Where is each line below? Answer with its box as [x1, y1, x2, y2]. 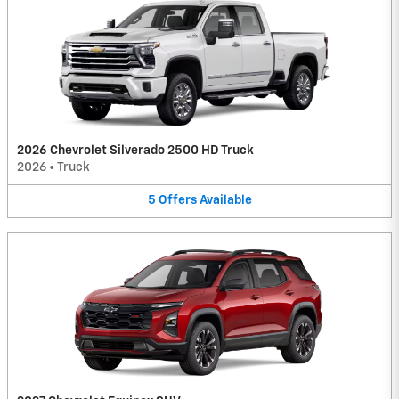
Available [199, 194, 252, 208]
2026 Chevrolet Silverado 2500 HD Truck [17, 144, 254, 158]
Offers [158, 194, 197, 208]
